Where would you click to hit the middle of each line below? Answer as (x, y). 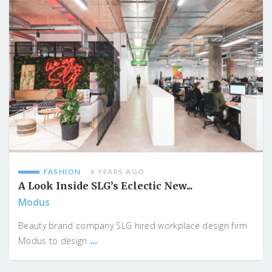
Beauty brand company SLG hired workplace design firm (133, 226)
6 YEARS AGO (118, 172)
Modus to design (54, 241)
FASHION (63, 172)
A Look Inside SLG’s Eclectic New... (105, 186)
